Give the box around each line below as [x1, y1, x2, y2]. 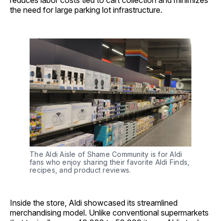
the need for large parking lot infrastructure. [10, 5, 162, 15]
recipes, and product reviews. [30, 165, 131, 174]
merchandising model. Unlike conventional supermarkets [10, 207, 209, 218]
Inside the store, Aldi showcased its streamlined [10, 197, 178, 208]
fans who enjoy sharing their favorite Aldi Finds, [30, 157, 190, 166]
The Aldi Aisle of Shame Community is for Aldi [30, 149, 183, 158]
